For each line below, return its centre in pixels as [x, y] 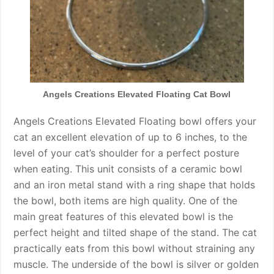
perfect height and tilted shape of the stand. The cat [135, 233]
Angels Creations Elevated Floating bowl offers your [135, 121]
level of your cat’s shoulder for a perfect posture [127, 153]
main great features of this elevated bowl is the [124, 217]
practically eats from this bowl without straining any [135, 249]
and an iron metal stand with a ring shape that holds [135, 185]
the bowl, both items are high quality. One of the [126, 201]
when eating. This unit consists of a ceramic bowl [128, 169]
